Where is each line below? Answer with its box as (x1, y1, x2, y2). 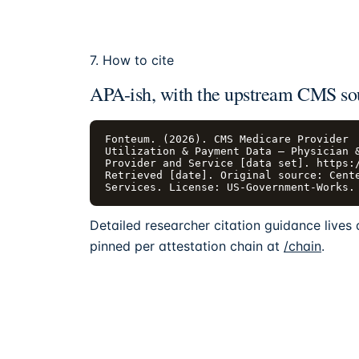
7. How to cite (90, 52, 174, 69)
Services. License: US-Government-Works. (105, 181, 356, 194)
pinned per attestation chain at (90, 237, 284, 254)
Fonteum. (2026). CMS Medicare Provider (105, 133, 349, 146)
